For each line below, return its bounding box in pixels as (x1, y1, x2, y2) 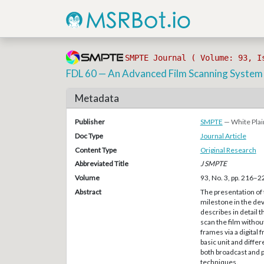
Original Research (200, 145, 256, 154)
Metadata (74, 91, 119, 104)
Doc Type (74, 131, 103, 140)
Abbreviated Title (74, 159, 128, 169)
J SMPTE (200, 159, 227, 169)
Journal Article (200, 131, 246, 140)
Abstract (74, 187, 101, 196)
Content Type (74, 145, 117, 154)
